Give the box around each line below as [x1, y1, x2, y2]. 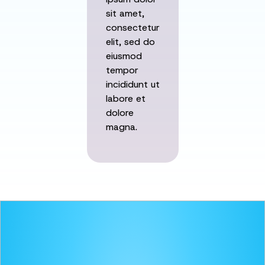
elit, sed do [105, 35, 155, 49]
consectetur [105, 21, 160, 34]
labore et [105, 92, 146, 105]
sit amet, [105, 7, 144, 20]
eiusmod [105, 50, 142, 63]
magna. [105, 121, 137, 134]
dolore [105, 106, 134, 119]
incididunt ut [105, 78, 160, 91]
